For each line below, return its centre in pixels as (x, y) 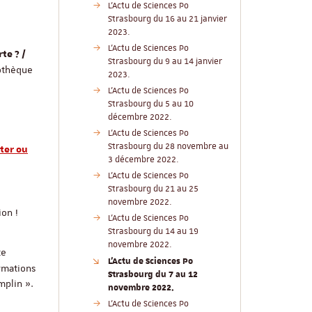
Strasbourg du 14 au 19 (153, 231)
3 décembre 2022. (143, 159)
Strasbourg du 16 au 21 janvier (167, 19)
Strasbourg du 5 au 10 (150, 104)
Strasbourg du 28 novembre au (168, 146)
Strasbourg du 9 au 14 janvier (165, 61)
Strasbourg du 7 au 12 (153, 274)
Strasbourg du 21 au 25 (153, 189)
